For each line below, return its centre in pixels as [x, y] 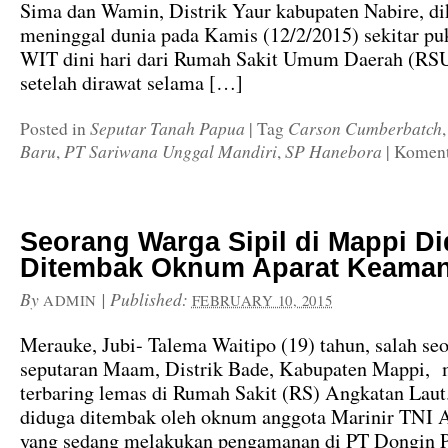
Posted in [55, 128]
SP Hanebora [333, 151]
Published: [150, 299]
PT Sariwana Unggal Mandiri [170, 151]
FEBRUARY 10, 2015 [262, 300]
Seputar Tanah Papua [167, 128]
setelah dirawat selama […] [131, 82]
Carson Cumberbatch [365, 128]
